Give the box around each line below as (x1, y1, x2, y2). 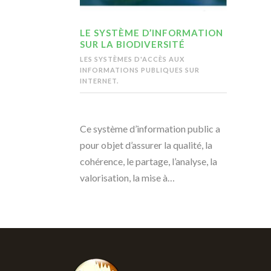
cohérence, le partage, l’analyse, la (80, 155, 217, 168)
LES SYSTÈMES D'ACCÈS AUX (80, 55, 184, 64)
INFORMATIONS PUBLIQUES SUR (80, 66, 200, 74)
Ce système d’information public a (80, 123, 220, 135)
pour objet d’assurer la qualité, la (80, 139, 212, 151)
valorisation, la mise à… (80, 172, 175, 184)
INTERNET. (80, 77, 119, 85)
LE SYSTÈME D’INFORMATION (80, 27, 223, 39)
